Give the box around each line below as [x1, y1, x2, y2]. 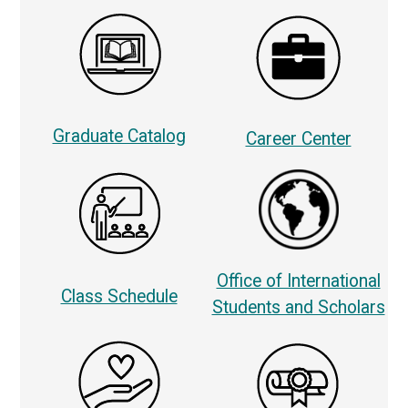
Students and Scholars [211, 296, 385, 318]
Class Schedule [60, 285, 178, 307]
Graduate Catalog [52, 126, 186, 148]
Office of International [216, 270, 381, 291]
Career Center [245, 128, 352, 150]
